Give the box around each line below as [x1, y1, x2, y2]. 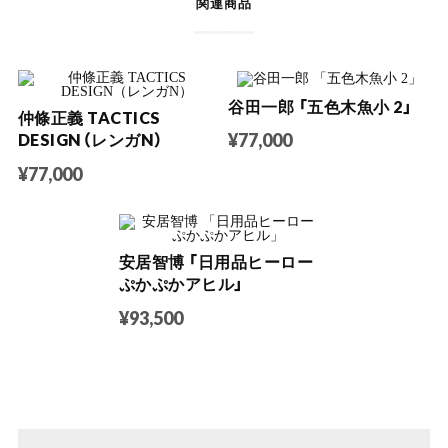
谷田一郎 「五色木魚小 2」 [228, 96, 413, 116]
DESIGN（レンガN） [17, 130, 164, 150]
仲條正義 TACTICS [17, 108, 161, 128]
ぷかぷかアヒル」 [118, 273, 244, 293]
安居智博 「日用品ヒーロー [118, 251, 314, 271]
